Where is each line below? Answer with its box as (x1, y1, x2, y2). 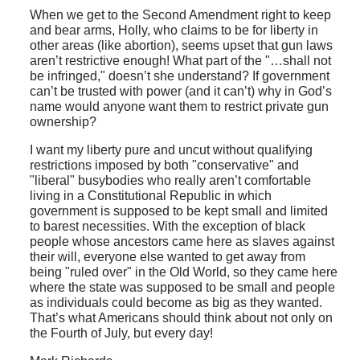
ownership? (29, 115, 96, 129)
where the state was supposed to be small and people (29, 280, 335, 295)
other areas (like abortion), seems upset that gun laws (29, 39, 333, 53)
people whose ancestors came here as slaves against (29, 235, 334, 249)
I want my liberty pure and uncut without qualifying (29, 143, 313, 157)
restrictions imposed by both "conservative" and (29, 158, 299, 173)
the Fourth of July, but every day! (29, 326, 213, 341)
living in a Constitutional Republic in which (29, 189, 272, 203)
